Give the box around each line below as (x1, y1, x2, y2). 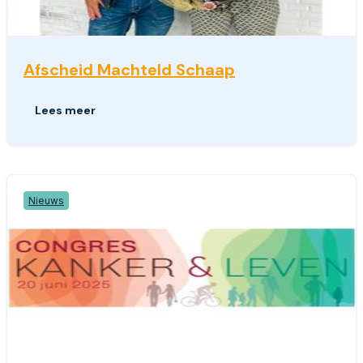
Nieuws (28, 194, 64, 207)
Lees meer (35, 103, 96, 118)
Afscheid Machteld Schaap (23, 58, 235, 80)
